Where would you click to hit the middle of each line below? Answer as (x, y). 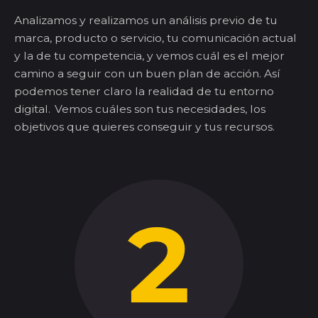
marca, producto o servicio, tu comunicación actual (155, 38)
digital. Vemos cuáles (73, 109)
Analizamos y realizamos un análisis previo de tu (146, 21)
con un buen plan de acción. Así (191, 74)
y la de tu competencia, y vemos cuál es (126, 56)
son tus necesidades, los (198, 109)
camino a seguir (58, 74)
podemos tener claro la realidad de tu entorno (144, 92)
